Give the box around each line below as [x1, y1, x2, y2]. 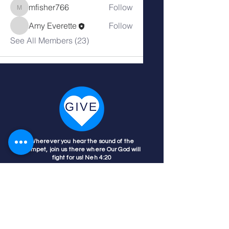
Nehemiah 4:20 [75, 162, 139, 171]
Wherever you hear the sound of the [29, 138, 134, 145]
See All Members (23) [10, 35, 89, 45]
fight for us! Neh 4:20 [52, 154, 112, 161]
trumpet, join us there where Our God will [22, 146, 141, 153]
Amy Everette [29, 20, 77, 31]
